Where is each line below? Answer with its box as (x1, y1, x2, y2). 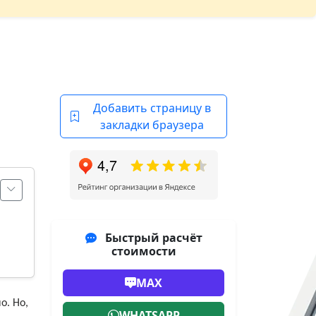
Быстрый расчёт (102, 229, 202, 245)
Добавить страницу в (93, 99, 211, 116)
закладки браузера (100, 116, 204, 133)
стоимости (111, 243, 176, 259)
